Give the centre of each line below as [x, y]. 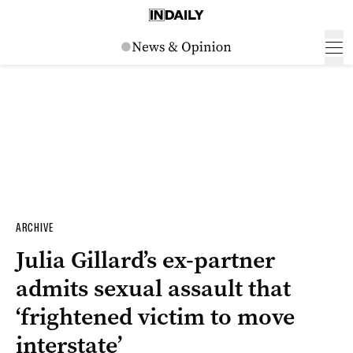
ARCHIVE [35, 228]
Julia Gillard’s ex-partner [145, 260]
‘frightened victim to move [155, 317]
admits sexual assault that [153, 288]
